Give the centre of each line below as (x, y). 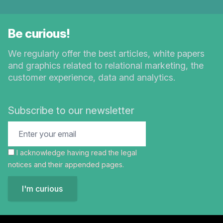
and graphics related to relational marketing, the (106, 66)
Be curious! (39, 34)
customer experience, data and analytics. (92, 78)
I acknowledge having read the (69, 153)
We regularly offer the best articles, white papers (106, 54)
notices (20, 165)
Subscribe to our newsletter (71, 111)
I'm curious (43, 189)
